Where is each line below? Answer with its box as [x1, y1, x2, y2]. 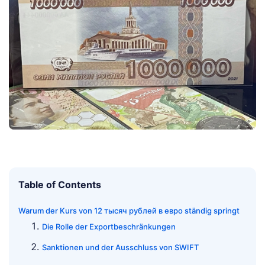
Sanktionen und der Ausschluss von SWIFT [42, 242, 199, 252]
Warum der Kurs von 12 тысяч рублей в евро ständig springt [18, 205, 240, 215]
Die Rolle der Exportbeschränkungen [42, 221, 176, 231]
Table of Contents [18, 178, 101, 190]
